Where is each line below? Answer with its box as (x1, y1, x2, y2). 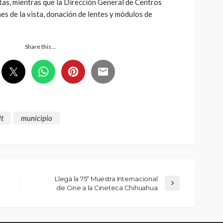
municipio (21, 113, 52, 123)
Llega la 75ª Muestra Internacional (55, 175, 158, 183)
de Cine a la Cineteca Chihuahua (56, 184, 158, 192)
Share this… (24, 42, 56, 50)
